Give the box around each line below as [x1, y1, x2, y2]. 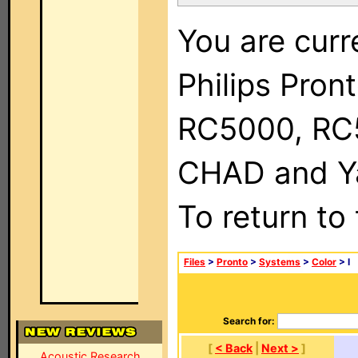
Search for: [223, 316, 275, 327]
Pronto [217, 257, 248, 268]
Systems [259, 257, 300, 268]
